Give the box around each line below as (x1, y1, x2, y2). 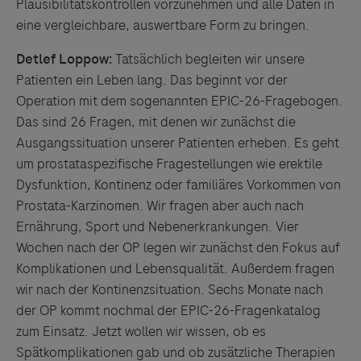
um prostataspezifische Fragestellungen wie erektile (16, 154, 322, 173)
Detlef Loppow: (16, 49, 112, 68)
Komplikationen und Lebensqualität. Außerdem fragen (16, 259, 334, 278)
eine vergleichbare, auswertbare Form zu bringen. (16, 15, 309, 35)
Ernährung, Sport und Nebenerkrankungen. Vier (16, 217, 299, 236)
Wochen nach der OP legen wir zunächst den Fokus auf (16, 238, 340, 257)
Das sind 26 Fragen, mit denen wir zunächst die (16, 112, 296, 131)
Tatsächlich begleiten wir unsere (112, 49, 305, 68)
